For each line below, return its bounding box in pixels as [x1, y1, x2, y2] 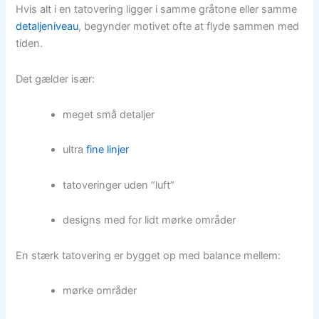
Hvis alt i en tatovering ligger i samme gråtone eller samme [16, 3, 298, 16]
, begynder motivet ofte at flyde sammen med [78, 20, 300, 33]
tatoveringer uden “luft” [63, 178, 175, 192]
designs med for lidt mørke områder [63, 214, 236, 227]
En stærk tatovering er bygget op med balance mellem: [16, 249, 281, 262]
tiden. [16, 37, 43, 51]
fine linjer [86, 143, 130, 157]
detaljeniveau [16, 20, 79, 33]
